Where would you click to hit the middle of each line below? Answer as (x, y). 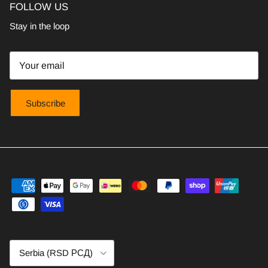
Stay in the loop (39, 26)
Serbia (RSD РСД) (56, 252)
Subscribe (45, 103)
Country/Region (35, 244)
